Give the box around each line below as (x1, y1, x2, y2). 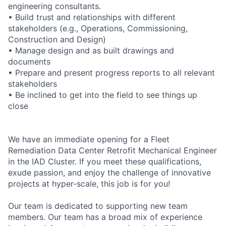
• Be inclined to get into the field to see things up (8, 89, 197, 100)
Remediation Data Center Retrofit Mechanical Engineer (8, 145, 217, 155)
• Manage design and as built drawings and (8, 45, 174, 55)
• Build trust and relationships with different (8, 12, 176, 22)
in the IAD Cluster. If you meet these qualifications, (8, 156, 201, 166)
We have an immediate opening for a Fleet (8, 134, 169, 144)
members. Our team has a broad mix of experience (8, 211, 202, 222)
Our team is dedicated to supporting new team (8, 200, 188, 211)
